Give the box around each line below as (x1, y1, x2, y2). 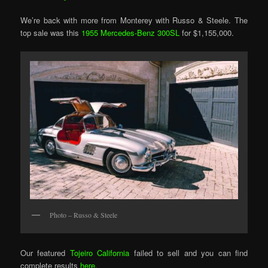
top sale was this (20, 27, 82, 39)
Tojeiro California (69, 246, 130, 258)
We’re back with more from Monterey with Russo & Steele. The (20, 14, 248, 26)
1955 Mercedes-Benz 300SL (81, 27, 180, 39)
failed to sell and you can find (129, 246, 248, 258)
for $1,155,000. (179, 27, 234, 39)
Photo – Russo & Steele (50, 210, 118, 220)
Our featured (20, 246, 70, 258)
